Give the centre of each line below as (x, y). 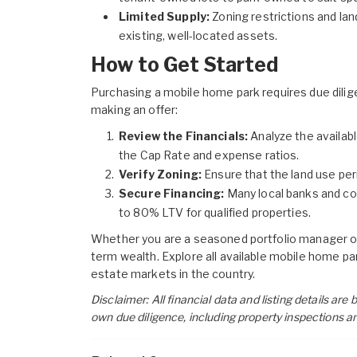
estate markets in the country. (173, 274)
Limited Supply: (165, 17)
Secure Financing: (172, 194)
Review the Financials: (184, 136)
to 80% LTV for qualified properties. (215, 213)
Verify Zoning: (160, 175)
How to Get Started (185, 65)
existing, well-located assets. (198, 36)
